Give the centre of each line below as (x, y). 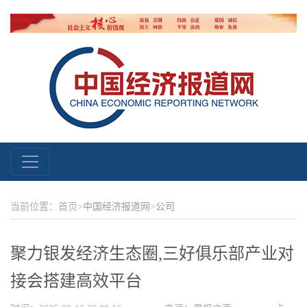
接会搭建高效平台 (76, 281)
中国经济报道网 (116, 206)
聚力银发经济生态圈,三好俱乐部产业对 (152, 253)
